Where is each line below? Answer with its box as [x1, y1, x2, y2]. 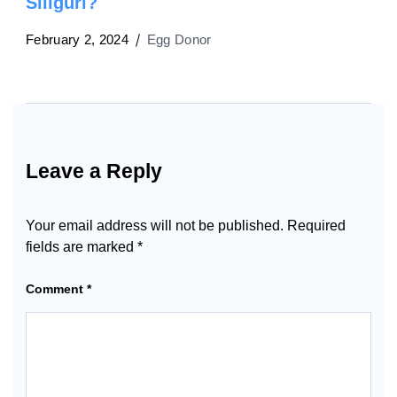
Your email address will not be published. [26, 218, 284, 234]
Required [287, 218, 346, 234]
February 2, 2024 [26, 31, 128, 47]
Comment [26, 282, 87, 297]
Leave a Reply [26, 159, 162, 183]
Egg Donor [146, 31, 212, 47]
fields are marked [26, 239, 137, 255]
